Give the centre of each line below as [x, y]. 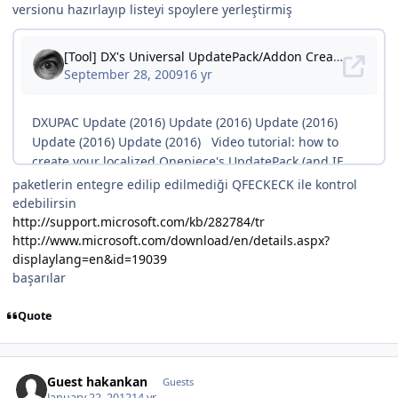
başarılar [39, 278]
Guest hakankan [98, 381]
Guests [178, 381]
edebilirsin [44, 203]
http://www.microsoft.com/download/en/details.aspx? [171, 241]
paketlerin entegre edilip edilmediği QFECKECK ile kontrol [185, 185]
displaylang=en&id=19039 [90, 259]
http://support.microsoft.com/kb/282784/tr [139, 222]
